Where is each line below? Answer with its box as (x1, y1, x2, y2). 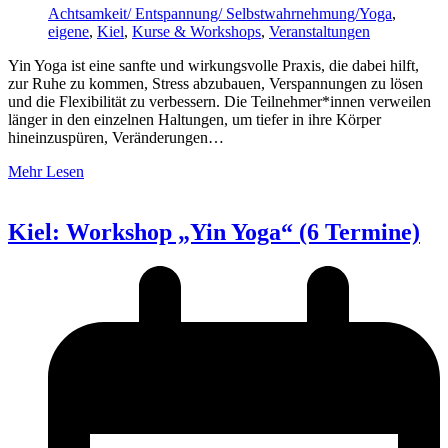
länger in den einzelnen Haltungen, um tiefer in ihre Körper (8, 111, 381, 129)
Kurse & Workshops (132, 23, 261, 41)
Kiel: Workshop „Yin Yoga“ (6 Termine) (8, 219, 420, 246)
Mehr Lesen (8, 163, 84, 181)
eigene (48, 23, 89, 41)
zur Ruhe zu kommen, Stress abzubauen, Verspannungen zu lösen (8, 75, 423, 93)
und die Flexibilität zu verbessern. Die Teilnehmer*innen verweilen (8, 93, 431, 111)
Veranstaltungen (269, 23, 370, 41)
